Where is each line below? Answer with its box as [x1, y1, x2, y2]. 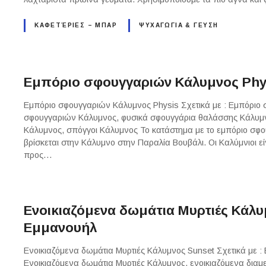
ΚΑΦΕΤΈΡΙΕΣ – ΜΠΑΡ [34, 22, 118, 29]
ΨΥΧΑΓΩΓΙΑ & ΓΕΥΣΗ [139, 22, 218, 29]
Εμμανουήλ [24, 220, 97, 235]
